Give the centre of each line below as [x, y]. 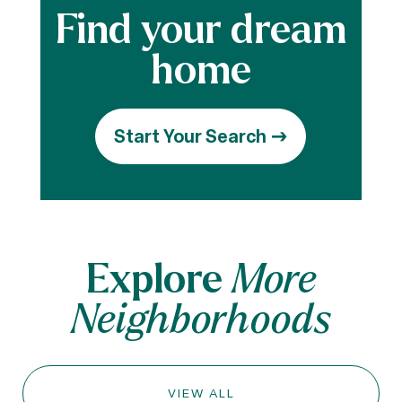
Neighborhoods [201, 319]
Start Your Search [191, 136]
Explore [154, 278]
